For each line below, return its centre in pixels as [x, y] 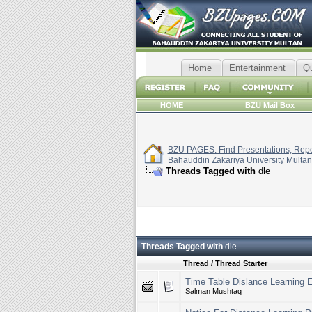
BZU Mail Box [270, 105]
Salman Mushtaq [213, 291]
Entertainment [257, 68]
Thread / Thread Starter [225, 263]
